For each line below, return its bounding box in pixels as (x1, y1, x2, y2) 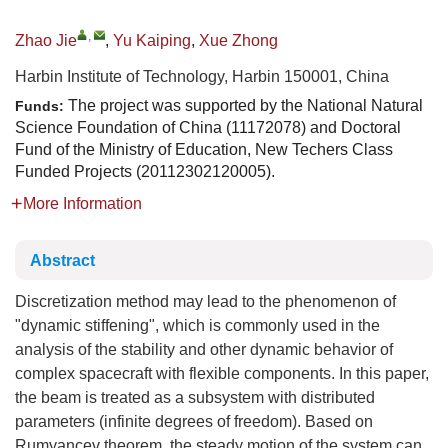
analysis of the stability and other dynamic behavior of (15, 341, 393, 358)
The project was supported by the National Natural (68, 97, 423, 114)
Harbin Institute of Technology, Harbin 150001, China (15, 68, 389, 85)
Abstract (30, 252, 95, 269)
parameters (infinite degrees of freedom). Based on (15, 413, 373, 430)
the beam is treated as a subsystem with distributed (15, 389, 375, 406)
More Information (23, 195, 142, 212)
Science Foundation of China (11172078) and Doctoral (15, 119, 401, 136)
